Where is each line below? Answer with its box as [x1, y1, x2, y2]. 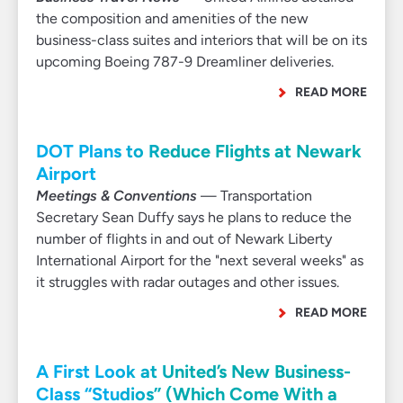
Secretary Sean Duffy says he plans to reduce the [36, 209, 352, 226]
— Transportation [197, 187, 312, 204]
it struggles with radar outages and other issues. [36, 273, 339, 291]
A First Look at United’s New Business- [36, 361, 351, 382]
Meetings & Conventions [36, 187, 197, 204]
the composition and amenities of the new [36, 10, 309, 27]
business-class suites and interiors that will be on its [36, 31, 367, 49]
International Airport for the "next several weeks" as [36, 252, 363, 269]
